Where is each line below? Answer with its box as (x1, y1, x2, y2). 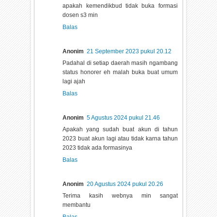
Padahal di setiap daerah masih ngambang (62, 59, 178, 66)
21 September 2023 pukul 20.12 (87, 47, 172, 55)
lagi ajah (62, 77, 86, 85)
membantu (62, 201, 91, 208)
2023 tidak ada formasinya (62, 144, 133, 151)
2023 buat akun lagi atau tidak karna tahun (62, 135, 178, 142)
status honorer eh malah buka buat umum (62, 68, 178, 76)
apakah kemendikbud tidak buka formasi (62, 2, 178, 9)
